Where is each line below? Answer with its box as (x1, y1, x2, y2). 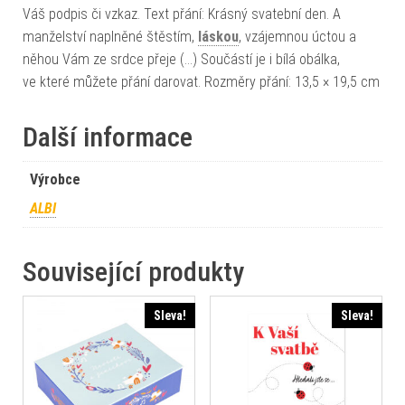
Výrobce (30, 170, 80, 188)
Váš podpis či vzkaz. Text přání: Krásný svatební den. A (23, 5, 341, 23)
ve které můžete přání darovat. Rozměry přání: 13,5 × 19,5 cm (23, 72, 380, 90)
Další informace (23, 120, 193, 153)
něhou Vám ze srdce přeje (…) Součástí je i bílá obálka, (23, 50, 340, 68)
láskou (198, 27, 239, 45)
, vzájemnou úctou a (239, 27, 356, 45)
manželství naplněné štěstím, (23, 27, 198, 45)
